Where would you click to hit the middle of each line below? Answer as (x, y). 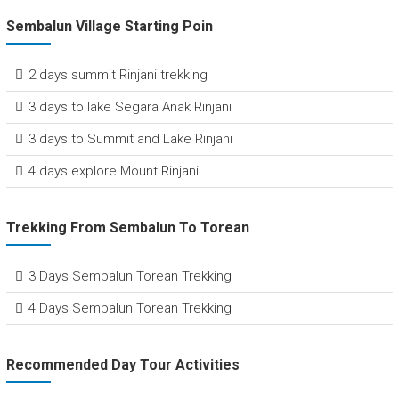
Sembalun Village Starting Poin (109, 27)
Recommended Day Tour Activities (122, 365)
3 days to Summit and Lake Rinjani (130, 139)
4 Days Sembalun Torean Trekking (130, 309)
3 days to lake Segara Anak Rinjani (130, 107)
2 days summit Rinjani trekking (118, 75)
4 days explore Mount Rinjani (113, 171)
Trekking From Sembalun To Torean (127, 228)
